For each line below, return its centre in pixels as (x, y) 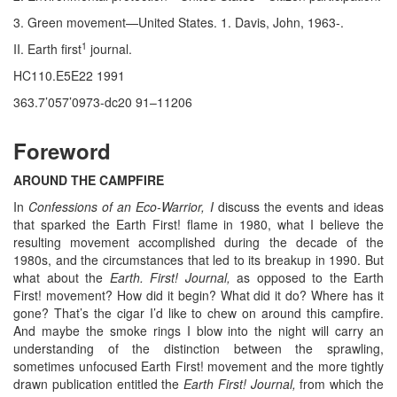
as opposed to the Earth (307, 278)
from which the (340, 384)
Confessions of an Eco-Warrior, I (121, 207)
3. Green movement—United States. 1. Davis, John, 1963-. (179, 23)
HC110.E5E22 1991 (69, 76)
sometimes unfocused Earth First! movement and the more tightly (198, 366)
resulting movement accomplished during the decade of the (198, 242)
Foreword (62, 151)
